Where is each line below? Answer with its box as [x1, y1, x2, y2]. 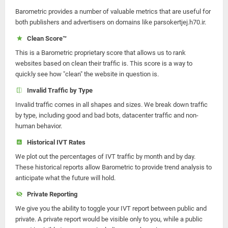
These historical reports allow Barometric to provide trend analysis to [15, 163, 212, 171]
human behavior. [15, 122, 62, 130]
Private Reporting [23, 190, 77, 198]
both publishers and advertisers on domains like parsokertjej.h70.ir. [15, 18, 206, 26]
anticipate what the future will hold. [15, 174, 116, 182]
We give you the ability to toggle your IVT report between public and [15, 205, 207, 212]
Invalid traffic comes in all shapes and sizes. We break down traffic [15, 101, 208, 108]
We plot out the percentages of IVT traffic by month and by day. [15, 153, 195, 160]
